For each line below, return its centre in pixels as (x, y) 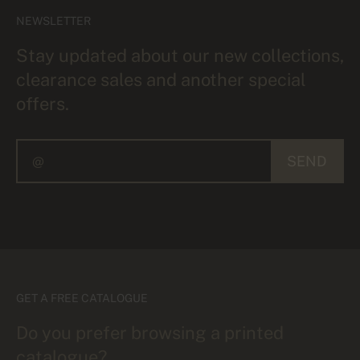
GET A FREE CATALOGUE (82, 298)
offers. (43, 103)
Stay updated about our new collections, (180, 55)
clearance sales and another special (161, 79)
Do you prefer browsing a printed (150, 332)
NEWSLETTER (53, 20)
